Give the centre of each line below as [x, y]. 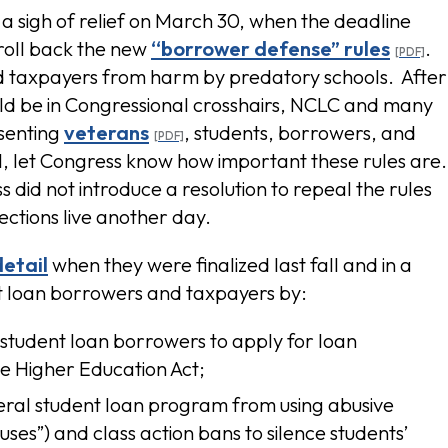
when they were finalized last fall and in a [230, 264]
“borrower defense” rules [270, 48]
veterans [106, 132]
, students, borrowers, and [300, 132]
